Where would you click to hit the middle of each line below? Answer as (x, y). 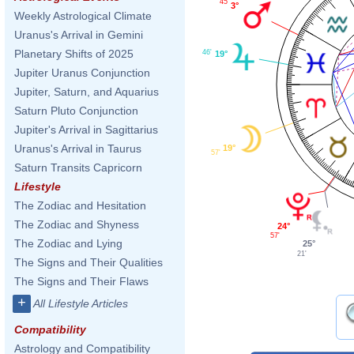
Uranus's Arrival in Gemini (79, 35)
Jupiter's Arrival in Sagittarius (86, 130)
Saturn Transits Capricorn (78, 168)
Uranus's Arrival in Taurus (78, 149)
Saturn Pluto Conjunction (76, 111)
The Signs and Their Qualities (88, 262)
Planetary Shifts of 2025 (74, 54)
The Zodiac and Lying (68, 243)
